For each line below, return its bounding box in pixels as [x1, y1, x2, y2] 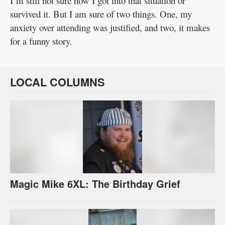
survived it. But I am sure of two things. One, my [10, 7, 192, 20]
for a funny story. [10, 34, 72, 47]
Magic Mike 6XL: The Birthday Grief [10, 176, 180, 191]
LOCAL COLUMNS [10, 74, 105, 90]
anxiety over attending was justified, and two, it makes [10, 21, 210, 34]
